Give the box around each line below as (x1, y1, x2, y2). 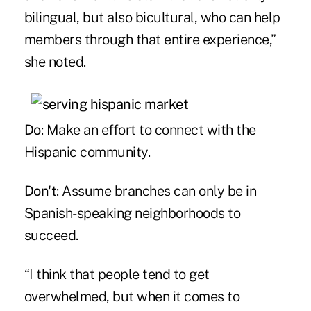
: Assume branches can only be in (56, 182, 257, 199)
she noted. (24, 53, 86, 70)
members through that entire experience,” (24, 31, 276, 48)
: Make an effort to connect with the (40, 121, 256, 138)
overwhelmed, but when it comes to (24, 287, 240, 305)
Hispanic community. (24, 143, 151, 160)
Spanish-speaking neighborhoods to (24, 204, 241, 221)
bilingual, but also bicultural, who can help (24, 8, 280, 26)
